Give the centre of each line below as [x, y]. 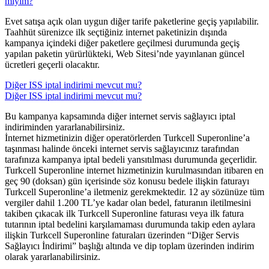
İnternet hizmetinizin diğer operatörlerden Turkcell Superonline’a [127, 138]
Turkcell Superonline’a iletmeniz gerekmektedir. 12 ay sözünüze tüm [134, 192]
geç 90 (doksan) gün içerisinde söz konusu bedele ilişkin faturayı [127, 181]
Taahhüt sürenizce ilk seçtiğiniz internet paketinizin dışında [116, 32]
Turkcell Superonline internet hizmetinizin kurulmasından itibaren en [134, 171]
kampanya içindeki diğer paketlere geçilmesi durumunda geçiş [122, 43]
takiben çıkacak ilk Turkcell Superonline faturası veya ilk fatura [124, 214]
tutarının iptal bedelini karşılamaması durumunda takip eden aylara [130, 225]
